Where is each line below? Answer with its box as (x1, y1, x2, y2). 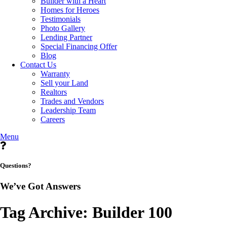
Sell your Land (41, 78, 88, 87)
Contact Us (20, 60, 56, 69)
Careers (41, 115, 65, 124)
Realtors (41, 87, 67, 96)
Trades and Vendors (41, 96, 104, 105)
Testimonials (41, 14, 81, 23)
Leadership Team (41, 105, 96, 115)
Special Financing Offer (41, 42, 117, 51)
